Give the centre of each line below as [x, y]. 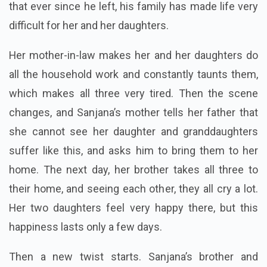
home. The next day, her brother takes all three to [133, 170]
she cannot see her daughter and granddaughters [133, 132]
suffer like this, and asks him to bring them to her [133, 151]
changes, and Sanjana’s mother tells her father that [133, 113]
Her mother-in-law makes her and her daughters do [133, 55]
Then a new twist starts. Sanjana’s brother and [133, 257]
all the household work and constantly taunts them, [133, 74]
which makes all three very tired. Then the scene [133, 94]
